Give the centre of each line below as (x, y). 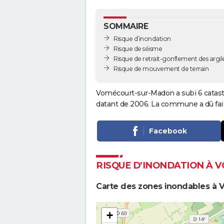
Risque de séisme (138, 48)
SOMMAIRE (126, 26)
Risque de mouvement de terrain (161, 68)
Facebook (168, 131)
